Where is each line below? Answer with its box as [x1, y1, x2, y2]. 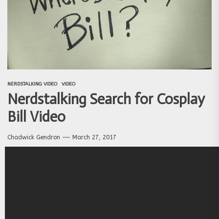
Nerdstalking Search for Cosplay [7, 90, 205, 108]
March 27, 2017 [72, 133, 116, 141]
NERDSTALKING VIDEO [7, 81, 57, 87]
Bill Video [7, 108, 66, 126]
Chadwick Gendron [7, 133, 60, 141]
